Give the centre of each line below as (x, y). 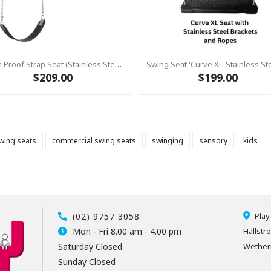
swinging (168, 140)
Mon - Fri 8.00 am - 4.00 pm (126, 231)
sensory (213, 140)
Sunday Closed (87, 261)
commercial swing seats (94, 140)
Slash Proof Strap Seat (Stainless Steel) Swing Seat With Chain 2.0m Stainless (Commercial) (118, 64)
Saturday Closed (90, 246)
